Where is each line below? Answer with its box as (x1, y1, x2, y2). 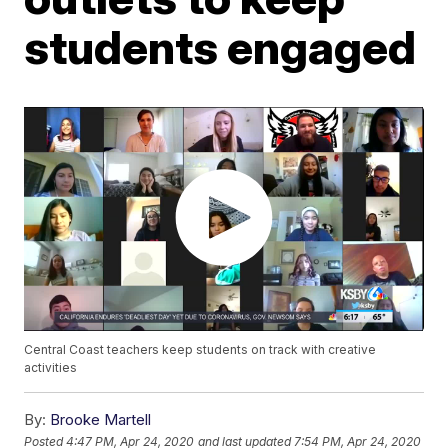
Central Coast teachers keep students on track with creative (24, 342, 377, 358)
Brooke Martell (50, 410, 152, 430)
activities (24, 360, 78, 376)
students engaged (24, 19, 417, 75)
